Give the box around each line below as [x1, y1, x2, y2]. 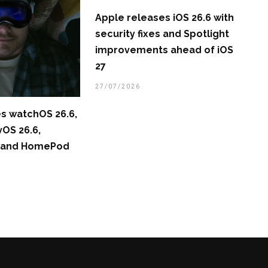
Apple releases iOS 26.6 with [95, 12, 234, 24]
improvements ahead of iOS [95, 44, 233, 56]
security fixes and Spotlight [95, 28, 229, 40]
